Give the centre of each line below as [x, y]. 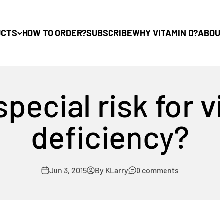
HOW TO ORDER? [54, 33]
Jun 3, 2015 [68, 170]
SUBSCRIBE [109, 33]
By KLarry [111, 170]
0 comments [157, 170]
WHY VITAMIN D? [165, 33]
